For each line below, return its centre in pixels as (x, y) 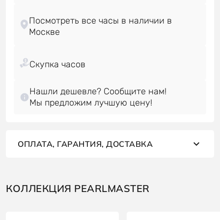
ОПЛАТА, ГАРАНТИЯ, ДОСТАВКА (85, 144)
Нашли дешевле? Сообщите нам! (98, 91)
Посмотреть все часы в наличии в (101, 20)
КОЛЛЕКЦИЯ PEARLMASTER (78, 188)
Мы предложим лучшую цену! (91, 102)
